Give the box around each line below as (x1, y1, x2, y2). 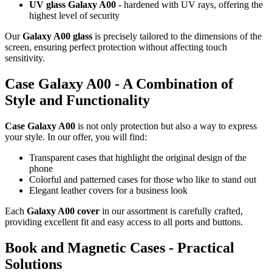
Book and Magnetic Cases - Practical (5, 240, 234, 256)
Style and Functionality (5, 92, 150, 109)
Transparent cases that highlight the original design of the (29, 152, 246, 163)
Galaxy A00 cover (27, 206, 100, 217)
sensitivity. (5, 53, 45, 64)
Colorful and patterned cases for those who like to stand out (29, 174, 256, 185)
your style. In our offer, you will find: (5, 132, 147, 143)
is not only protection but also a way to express (75, 121, 257, 132)
